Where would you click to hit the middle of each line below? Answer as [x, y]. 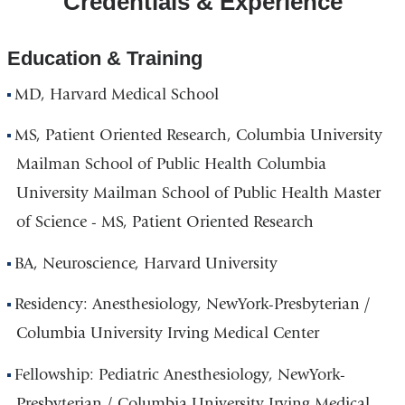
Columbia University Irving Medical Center [167, 334]
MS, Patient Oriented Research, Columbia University [199, 136]
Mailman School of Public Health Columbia [171, 165]
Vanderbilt [39, 48]
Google [30, 121]
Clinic [25, 72]
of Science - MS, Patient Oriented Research [165, 222]
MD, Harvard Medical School [117, 94]
